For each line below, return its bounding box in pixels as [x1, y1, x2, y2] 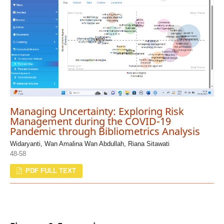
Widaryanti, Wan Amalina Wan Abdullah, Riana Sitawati [9, 139, 169, 147]
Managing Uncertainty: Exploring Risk [9, 104, 184, 118]
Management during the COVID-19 [9, 114, 171, 128]
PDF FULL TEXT [23, 166, 76, 174]
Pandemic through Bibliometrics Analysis [9, 124, 200, 138]
